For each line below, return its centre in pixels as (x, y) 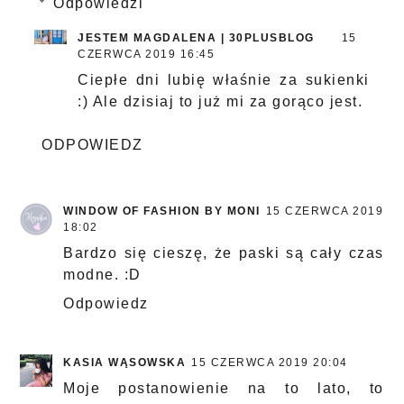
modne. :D (102, 275)
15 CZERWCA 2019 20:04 (270, 363)
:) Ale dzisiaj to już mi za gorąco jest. (220, 102)
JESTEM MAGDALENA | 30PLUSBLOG (196, 38)
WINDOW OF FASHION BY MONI (162, 211)
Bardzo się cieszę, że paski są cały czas (224, 253)
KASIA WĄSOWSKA (125, 363)
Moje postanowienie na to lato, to (224, 389)
